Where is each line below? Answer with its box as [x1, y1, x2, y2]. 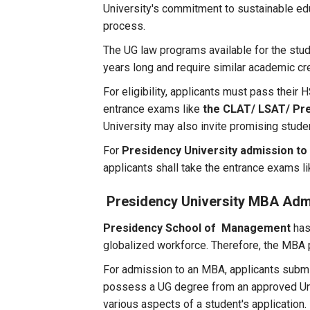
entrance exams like [103, 102, 203, 116]
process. [103, 19, 146, 33]
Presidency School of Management [103, 221, 291, 235]
